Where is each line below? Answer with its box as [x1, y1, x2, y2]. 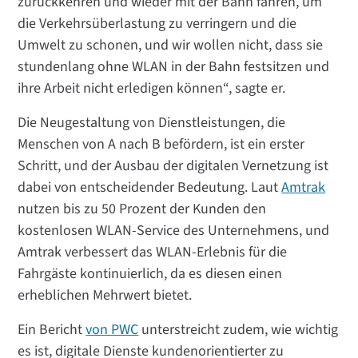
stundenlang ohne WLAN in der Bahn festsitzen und [18, 57, 330, 78]
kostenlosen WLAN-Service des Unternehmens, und [18, 221, 330, 241]
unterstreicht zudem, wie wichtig [138, 320, 339, 340]
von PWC [86, 320, 139, 340]
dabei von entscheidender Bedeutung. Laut [18, 177, 282, 198]
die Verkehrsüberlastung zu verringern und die [18, 14, 297, 34]
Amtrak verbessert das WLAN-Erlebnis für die [18, 242, 288, 263]
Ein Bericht [18, 320, 86, 340]
